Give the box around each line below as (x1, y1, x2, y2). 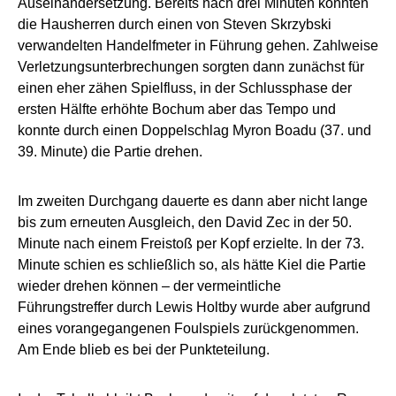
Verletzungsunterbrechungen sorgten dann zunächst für (18, 58, 364, 74)
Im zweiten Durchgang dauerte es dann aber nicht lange (18, 193, 368, 209)
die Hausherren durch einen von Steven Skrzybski (18, 16, 331, 32)
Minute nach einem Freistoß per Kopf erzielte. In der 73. (18, 235, 364, 251)
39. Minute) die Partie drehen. (18, 143, 202, 159)
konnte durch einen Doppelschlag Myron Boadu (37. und (18, 122, 371, 138)
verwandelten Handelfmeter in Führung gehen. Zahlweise (18, 37, 378, 53)
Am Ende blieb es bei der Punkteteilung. (18, 341, 270, 357)
